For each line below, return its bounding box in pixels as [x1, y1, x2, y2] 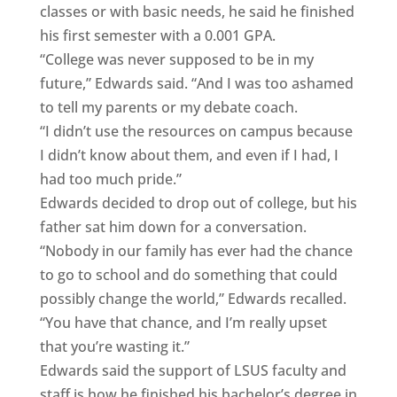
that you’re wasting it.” [39, 336, 190, 356]
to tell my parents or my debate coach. [39, 97, 298, 117]
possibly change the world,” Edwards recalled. [39, 288, 346, 308]
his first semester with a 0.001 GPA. [39, 25, 276, 45]
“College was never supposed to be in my [39, 49, 314, 69]
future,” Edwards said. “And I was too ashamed [39, 73, 354, 93]
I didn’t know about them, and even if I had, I [39, 144, 339, 165]
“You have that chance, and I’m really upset [39, 312, 327, 332]
